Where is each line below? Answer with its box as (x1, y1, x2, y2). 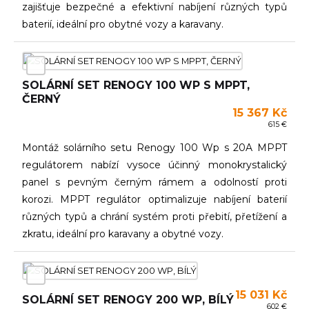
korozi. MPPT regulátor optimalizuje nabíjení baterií (22, 193, 287, 206)
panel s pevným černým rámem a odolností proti (22, 176, 287, 188)
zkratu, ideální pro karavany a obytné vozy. (22, 228, 223, 240)
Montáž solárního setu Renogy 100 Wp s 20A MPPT (22, 141, 287, 154)
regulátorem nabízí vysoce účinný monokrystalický (22, 159, 287, 171)
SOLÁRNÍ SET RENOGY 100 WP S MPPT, (22, 79, 250, 92)
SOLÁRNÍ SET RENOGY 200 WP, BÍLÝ (22, 292, 234, 306)
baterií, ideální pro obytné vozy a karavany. (22, 18, 223, 30)
